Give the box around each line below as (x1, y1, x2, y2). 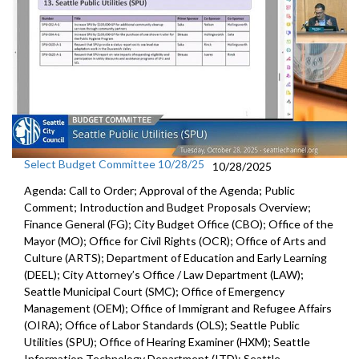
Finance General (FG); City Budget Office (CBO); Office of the (24, 216, 333, 231)
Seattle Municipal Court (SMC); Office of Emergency (24, 284, 284, 298)
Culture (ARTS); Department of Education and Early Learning (24, 250, 327, 264)
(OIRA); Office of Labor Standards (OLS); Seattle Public (24, 317, 300, 332)
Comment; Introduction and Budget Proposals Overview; (24, 200, 311, 214)
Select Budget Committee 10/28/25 (24, 156, 204, 171)
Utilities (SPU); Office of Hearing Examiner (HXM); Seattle (24, 334, 310, 349)
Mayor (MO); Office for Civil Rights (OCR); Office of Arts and (24, 233, 326, 248)
